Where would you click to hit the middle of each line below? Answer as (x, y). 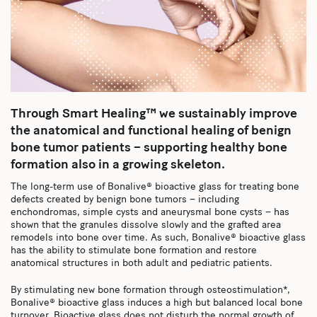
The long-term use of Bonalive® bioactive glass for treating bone (155, 187)
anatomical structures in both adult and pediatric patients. (142, 263)
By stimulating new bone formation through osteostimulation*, (150, 290)
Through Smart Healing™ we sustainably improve (154, 114)
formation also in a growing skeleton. (118, 165)
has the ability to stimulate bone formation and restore (134, 250)
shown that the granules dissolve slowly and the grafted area (146, 225)
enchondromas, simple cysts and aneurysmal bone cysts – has (150, 212)
